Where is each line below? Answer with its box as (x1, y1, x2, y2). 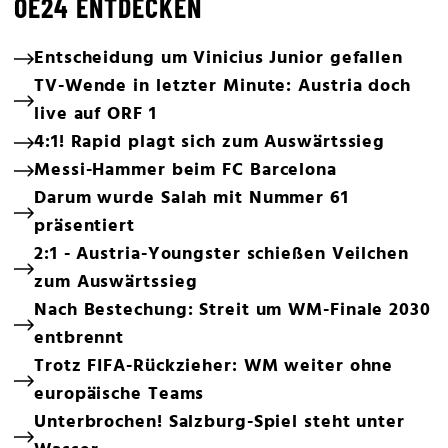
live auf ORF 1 (34, 100, 157, 130)
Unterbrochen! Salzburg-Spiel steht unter (34, 408, 405, 438)
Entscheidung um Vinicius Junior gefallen (34, 44, 403, 74)
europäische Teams (34, 380, 205, 410)
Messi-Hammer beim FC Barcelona (34, 156, 337, 186)
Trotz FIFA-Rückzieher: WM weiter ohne (34, 352, 394, 382)
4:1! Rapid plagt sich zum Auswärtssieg (34, 128, 386, 158)
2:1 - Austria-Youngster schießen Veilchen (34, 240, 409, 270)
